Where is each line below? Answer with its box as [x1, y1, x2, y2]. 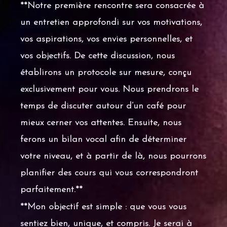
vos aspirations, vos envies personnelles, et [20, 34, 193, 44]
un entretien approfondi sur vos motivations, [20, 17, 202, 27]
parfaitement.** [20, 184, 83, 195]
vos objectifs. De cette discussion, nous [20, 51, 175, 61]
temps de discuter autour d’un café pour [20, 101, 186, 111]
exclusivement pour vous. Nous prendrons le [20, 84, 199, 94]
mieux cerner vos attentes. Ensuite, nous [20, 118, 181, 128]
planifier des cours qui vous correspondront [20, 168, 198, 178]
